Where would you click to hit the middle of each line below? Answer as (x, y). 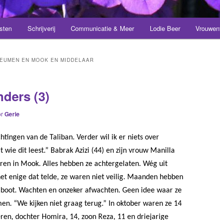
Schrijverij (41, 28)
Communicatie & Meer (103, 28)
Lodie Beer (165, 28)
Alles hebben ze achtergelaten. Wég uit (105, 164)
